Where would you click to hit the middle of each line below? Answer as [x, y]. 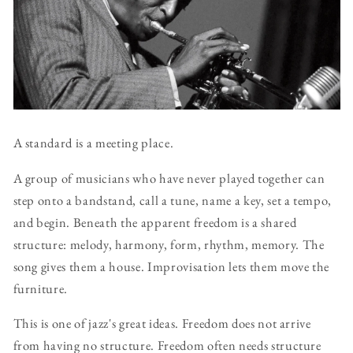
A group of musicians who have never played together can [169, 178]
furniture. [41, 288]
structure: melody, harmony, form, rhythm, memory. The [169, 244]
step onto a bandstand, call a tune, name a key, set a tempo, [173, 200]
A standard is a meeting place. [93, 143]
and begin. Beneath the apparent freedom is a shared [155, 222]
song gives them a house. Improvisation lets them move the [171, 266]
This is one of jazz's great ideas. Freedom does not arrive [162, 323]
